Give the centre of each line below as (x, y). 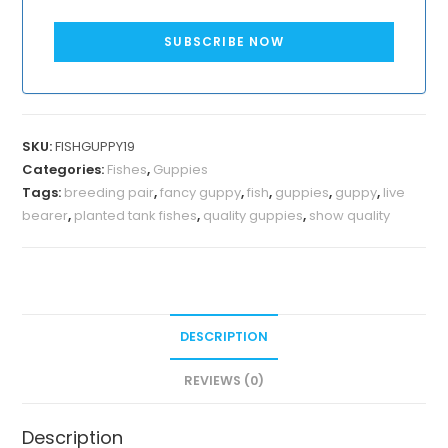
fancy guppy (201, 192)
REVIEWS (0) (224, 380)
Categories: (65, 169)
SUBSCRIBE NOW (224, 41)
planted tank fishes (136, 215)
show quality (350, 215)
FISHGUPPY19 (95, 146)
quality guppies (253, 215)
